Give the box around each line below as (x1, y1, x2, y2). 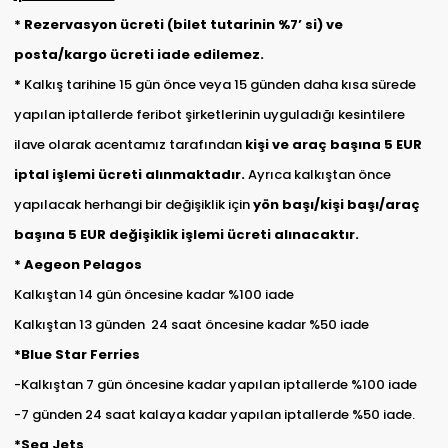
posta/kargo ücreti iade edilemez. (13, 45, 267, 65)
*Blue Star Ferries (13, 345, 143, 365)
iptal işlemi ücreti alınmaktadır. (13, 165, 248, 185)
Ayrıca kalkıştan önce (247, 165, 391, 185)
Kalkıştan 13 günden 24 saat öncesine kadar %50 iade (13, 315, 369, 335)
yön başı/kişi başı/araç (252, 195, 420, 215)
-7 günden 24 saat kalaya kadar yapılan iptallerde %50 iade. (13, 405, 415, 425)
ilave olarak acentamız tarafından (13, 135, 245, 155)
